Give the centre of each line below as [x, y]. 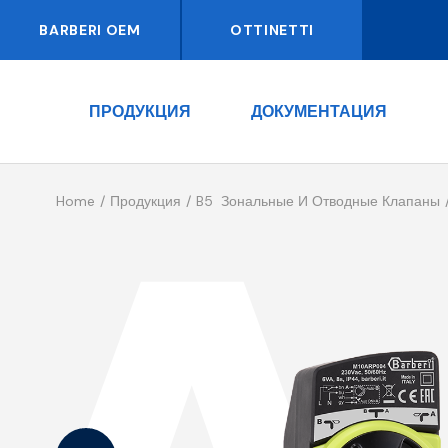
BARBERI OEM [90, 30]
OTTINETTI [272, 30]
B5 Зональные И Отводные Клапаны [318, 201]
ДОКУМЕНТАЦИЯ [319, 111]
